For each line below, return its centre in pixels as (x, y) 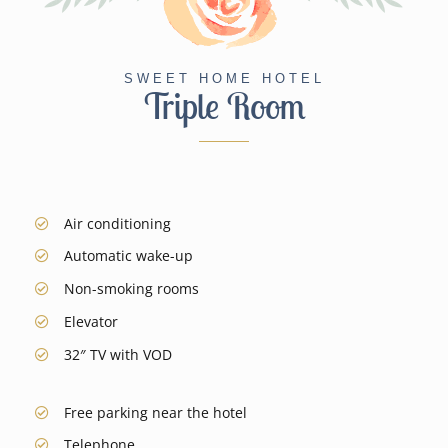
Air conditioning (117, 223)
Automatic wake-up (128, 256)
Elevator (90, 322)
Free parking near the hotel (155, 412)
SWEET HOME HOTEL (224, 78)
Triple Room (224, 105)
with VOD (138, 354)
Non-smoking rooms (131, 289)
